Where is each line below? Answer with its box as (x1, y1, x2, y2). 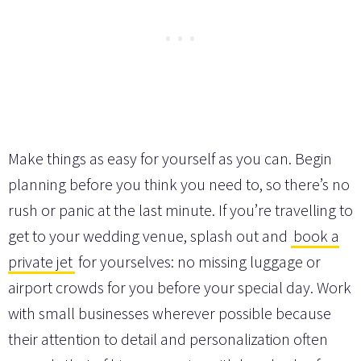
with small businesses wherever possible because (8, 303, 331, 324)
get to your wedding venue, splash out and (8, 226, 291, 247)
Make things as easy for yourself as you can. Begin (8, 148, 332, 169)
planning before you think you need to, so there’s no (8, 174, 350, 195)
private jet (8, 251, 73, 272)
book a (293, 226, 339, 247)
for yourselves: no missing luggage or (75, 251, 321, 272)
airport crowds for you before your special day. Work (8, 277, 351, 298)
